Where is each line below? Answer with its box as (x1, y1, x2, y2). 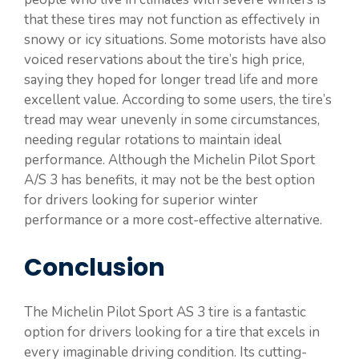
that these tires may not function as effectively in (24, 10, 320, 29)
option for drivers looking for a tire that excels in (24, 323, 320, 342)
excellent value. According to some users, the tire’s (24, 90, 332, 109)
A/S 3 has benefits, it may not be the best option (24, 170, 315, 189)
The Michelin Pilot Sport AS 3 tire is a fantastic (24, 303, 306, 322)
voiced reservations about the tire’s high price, (24, 50, 305, 69)
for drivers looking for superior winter (24, 190, 258, 209)
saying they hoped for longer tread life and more (24, 70, 318, 89)
